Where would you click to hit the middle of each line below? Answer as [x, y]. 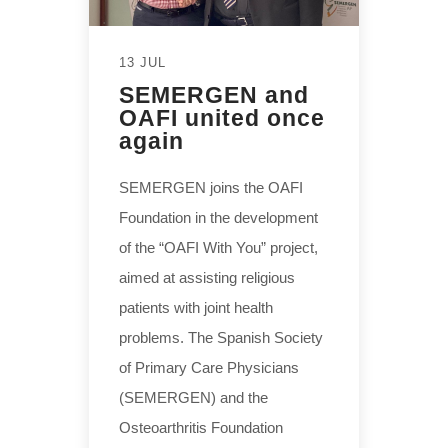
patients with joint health [196, 307]
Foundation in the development [218, 217]
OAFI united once [222, 117]
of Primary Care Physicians [209, 367]
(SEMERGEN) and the [193, 397]
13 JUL [142, 62]
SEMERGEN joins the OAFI [211, 187]
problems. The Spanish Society [221, 337]
